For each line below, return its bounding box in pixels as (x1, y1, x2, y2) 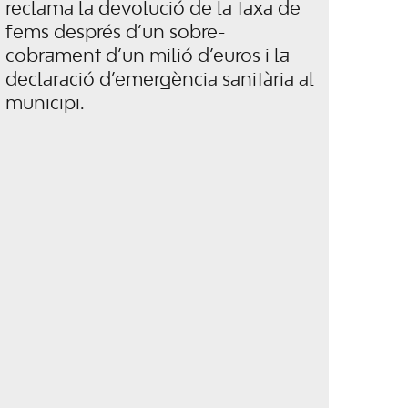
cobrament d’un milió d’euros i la (5, 47, 290, 66)
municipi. (5, 95, 85, 114)
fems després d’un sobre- (5, 24, 226, 43)
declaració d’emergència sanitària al (5, 71, 314, 90)
